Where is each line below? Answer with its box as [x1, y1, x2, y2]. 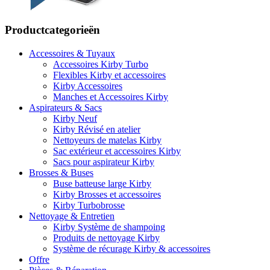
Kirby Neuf [53, 113, 97, 124]
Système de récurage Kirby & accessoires [53, 243, 210, 254]
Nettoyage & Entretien [29, 211, 115, 222]
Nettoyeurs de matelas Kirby [53, 135, 162, 146]
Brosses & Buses [29, 168, 93, 178]
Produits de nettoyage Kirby [53, 233, 160, 243]
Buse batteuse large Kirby [53, 178, 151, 189]
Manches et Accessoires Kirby [53, 92, 168, 102]
